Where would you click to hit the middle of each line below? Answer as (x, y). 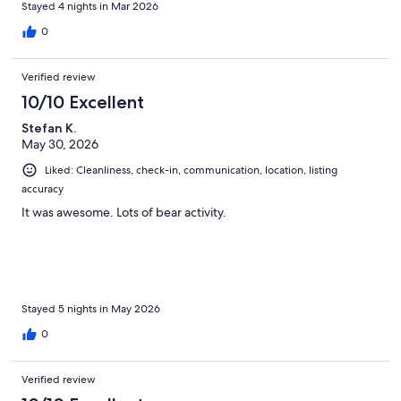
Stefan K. (49, 128)
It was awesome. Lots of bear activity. (124, 212)
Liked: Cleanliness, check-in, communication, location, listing (191, 170)
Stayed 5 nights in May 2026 (91, 308)
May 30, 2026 (60, 144)
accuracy (43, 188)
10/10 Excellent (83, 102)
